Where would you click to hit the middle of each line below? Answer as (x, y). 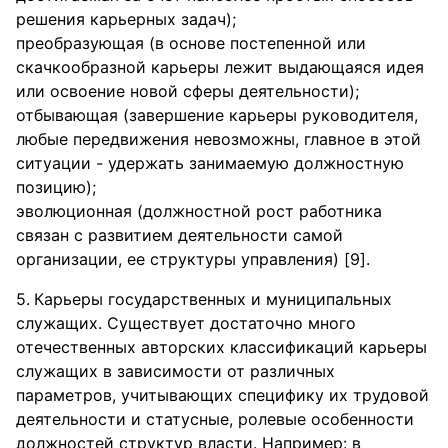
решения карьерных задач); (126, 19)
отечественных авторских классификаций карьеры (221, 347)
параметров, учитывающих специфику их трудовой (222, 395)
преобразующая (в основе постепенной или (191, 43)
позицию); (56, 187)
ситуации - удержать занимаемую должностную (210, 163)
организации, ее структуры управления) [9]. (193, 259)
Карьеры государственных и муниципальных (213, 299)
